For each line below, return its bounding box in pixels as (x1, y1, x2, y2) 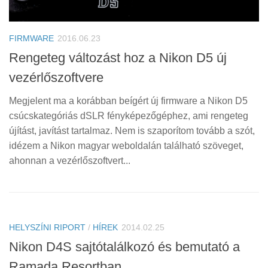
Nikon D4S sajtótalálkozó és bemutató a (9, 239, 240, 255)
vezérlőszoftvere (9, 70, 103, 86)
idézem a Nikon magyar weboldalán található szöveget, (9, 141, 243, 151)
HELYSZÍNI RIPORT (9, 223, 86, 233)
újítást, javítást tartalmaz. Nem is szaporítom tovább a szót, (9, 126, 255, 136)
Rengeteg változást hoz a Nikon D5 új (9, 50, 227, 66)
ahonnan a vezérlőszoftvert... (9, 156, 130, 166)
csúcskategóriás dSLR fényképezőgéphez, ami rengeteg (9, 111, 248, 121)
